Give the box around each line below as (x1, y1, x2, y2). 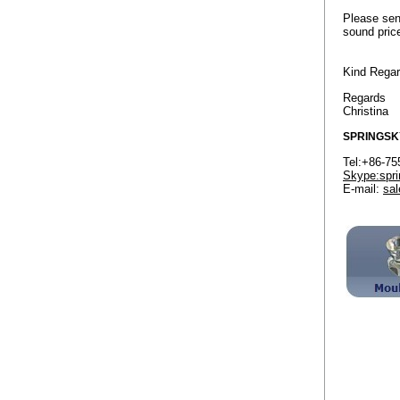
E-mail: (343, 182, 383, 196)
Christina (343, 104, 388, 118)
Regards (343, 91, 386, 104)
